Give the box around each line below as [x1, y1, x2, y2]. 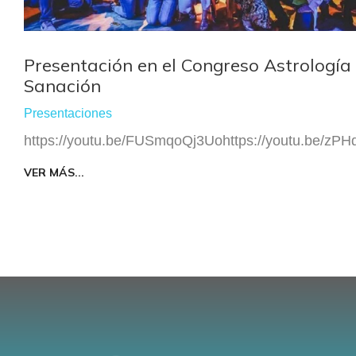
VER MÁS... [24, 165, 84, 180]
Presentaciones [24, 106, 112, 121]
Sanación [24, 75, 101, 98]
